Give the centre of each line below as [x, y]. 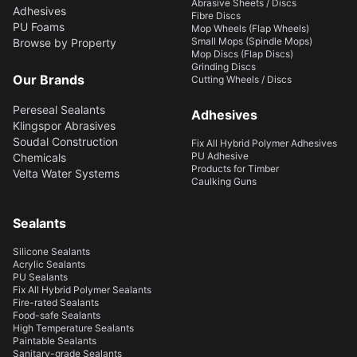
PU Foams [39, 27]
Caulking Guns [224, 181]
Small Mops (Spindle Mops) [252, 41]
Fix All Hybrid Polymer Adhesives [264, 143]
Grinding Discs [224, 67]
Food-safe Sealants [57, 315]
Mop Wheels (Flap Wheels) [250, 28]
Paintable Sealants [55, 341]
